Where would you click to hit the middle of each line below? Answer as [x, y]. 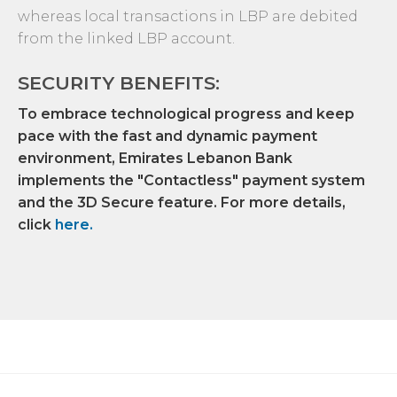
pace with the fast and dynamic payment [167, 136]
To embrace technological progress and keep [186, 114]
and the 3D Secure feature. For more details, [182, 203]
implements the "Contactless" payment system [191, 181]
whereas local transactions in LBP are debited [188, 17]
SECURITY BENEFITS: [119, 83]
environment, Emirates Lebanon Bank [155, 159]
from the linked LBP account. [126, 39]
